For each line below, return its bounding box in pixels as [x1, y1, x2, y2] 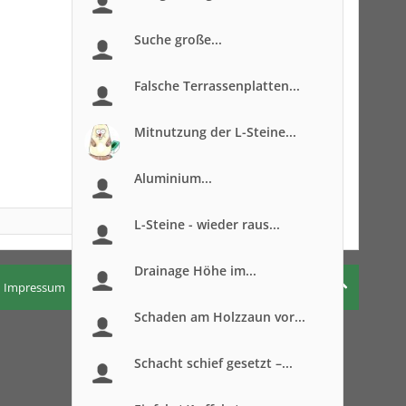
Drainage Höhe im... [134, 262, 256, 279]
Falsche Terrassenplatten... [134, 77, 300, 94]
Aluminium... [134, 169, 212, 187]
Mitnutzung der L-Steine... [134, 123, 296, 140]
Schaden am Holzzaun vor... [134, 308, 305, 325]
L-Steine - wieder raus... [134, 216, 280, 233]
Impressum [4, 279, 65, 295]
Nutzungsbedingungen [74, 279, 198, 295]
